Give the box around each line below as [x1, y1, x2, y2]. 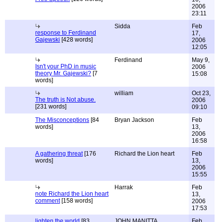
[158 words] [60, 197, 93, 204]
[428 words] [60, 36, 93, 43]
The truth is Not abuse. [35, 96, 96, 103]
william [114, 90, 133, 97]
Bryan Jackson [114, 116, 154, 123]
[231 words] [35, 103, 66, 110]
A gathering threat [35, 150, 83, 157]
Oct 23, [192, 90, 211, 97]
